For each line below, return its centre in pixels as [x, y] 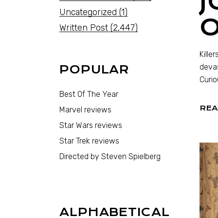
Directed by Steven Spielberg [110, 156]
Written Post [84, 28]
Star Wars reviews [91, 125]
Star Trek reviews [89, 141]
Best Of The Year [89, 94]
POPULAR [95, 70]
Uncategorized [88, 12]
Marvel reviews [85, 110]
